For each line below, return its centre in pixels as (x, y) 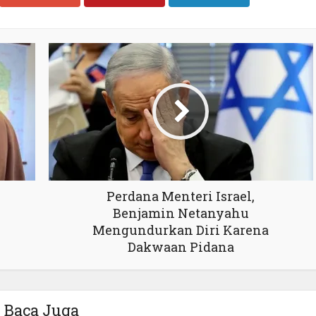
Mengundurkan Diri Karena (181, 230)
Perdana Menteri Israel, (181, 196)
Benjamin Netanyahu (181, 213)
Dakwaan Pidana (181, 247)
